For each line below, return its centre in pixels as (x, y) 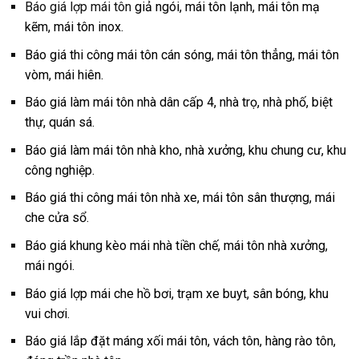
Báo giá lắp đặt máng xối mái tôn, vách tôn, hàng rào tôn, (180, 341)
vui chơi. (47, 313)
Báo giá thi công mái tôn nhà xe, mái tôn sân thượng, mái (180, 198)
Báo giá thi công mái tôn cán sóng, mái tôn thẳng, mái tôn (182, 54)
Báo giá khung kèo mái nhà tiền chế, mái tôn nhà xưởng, (176, 245)
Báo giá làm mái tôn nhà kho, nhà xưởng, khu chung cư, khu (186, 150)
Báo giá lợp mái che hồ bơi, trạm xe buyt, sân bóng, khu (177, 293)
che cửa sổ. (57, 218)
